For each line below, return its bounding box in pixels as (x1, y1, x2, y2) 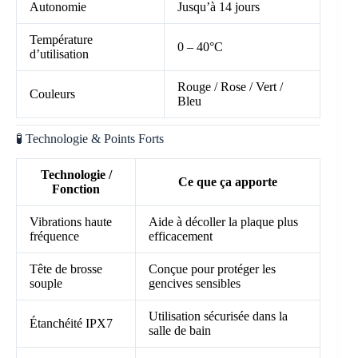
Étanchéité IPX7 (30, 316, 113, 331)
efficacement (149, 229, 213, 244)
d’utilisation (30, 47, 89, 62)
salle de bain (149, 324, 211, 338)
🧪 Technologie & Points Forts (16, 132, 164, 146)
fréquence (30, 229, 79, 244)
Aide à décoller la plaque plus (149, 215, 298, 229)
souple (30, 276, 62, 291)
